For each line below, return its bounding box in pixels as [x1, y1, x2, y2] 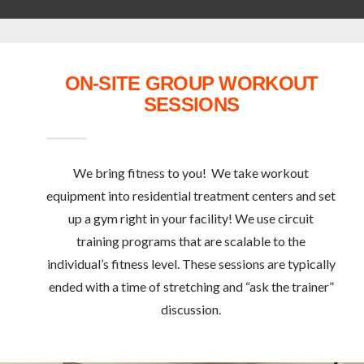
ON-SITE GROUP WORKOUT [64, 71, 318, 94]
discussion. [161, 301, 222, 317]
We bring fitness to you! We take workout [73, 164, 310, 180]
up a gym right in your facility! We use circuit [68, 210, 314, 226]
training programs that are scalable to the [76, 232, 306, 249]
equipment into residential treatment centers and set [46, 187, 336, 203]
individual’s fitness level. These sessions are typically [46, 255, 336, 271]
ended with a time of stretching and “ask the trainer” [48, 278, 334, 294]
